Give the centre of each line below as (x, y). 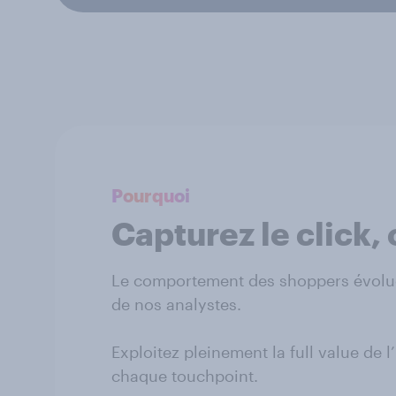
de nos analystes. (176, 304)
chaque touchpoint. (185, 375)
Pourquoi (151, 195)
